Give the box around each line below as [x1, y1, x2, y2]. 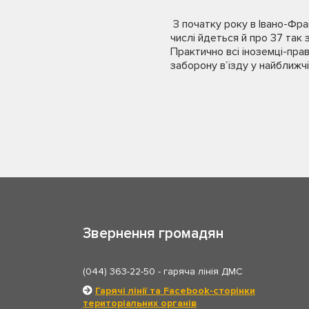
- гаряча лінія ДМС [155, 265, 243, 277]
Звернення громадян [83, 224, 223, 242]
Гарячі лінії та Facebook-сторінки [95, 284, 255, 297]
